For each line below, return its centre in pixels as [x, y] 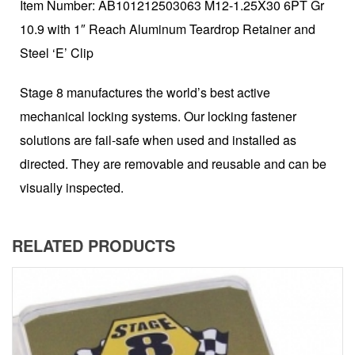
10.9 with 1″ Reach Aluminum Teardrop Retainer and [168, 29]
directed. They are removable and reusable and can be [173, 164]
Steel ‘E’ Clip [57, 53]
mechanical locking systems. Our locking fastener [158, 116]
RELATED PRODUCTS [94, 246]
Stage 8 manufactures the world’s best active [145, 93]
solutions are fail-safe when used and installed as [158, 140]
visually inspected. [72, 188]
